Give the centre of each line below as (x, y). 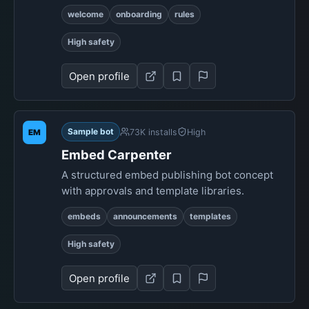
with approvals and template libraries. (153, 191)
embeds (84, 216)
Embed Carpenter (117, 154)
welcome (86, 14)
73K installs (153, 132)
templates (210, 216)
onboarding (139, 14)
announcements (145, 216)
